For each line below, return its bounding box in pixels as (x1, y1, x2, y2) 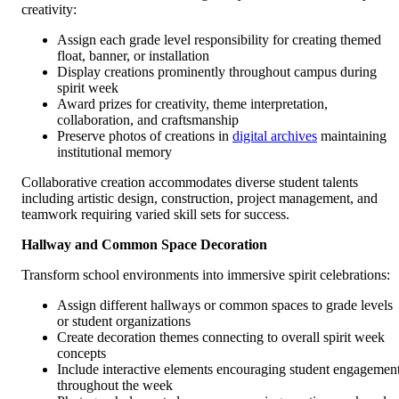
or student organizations (57, 313, 191, 330)
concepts (57, 346, 106, 362)
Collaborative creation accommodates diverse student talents (21, 175, 358, 191)
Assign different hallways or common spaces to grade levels (57, 297, 393, 313)
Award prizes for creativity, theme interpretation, (57, 96, 328, 112)
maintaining (317, 128, 387, 144)
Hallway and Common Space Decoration (21, 237, 267, 253)
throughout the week (57, 378, 173, 394)
